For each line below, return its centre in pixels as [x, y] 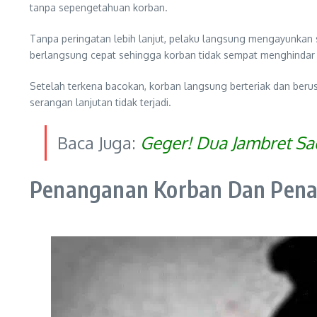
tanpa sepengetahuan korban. [99, 7]
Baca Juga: [99, 143]
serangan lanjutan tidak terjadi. [100, 102]
